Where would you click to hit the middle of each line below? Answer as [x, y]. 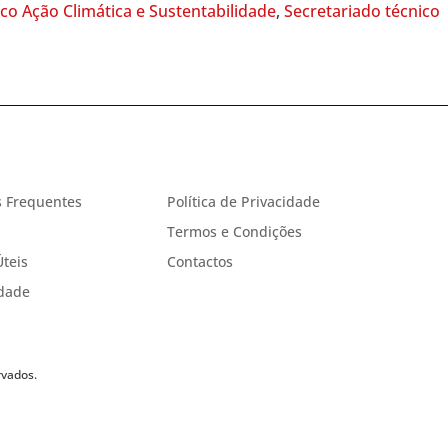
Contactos [200, 261]
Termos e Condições [235, 231]
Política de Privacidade [244, 201]
